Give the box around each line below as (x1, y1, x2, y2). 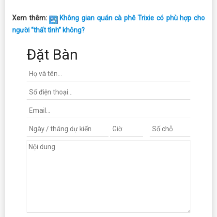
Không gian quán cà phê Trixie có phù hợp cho (60, 14, 205, 22)
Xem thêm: (12, 14, 49, 22)
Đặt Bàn (27, 46, 78, 63)
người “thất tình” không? (12, 26, 85, 34)
